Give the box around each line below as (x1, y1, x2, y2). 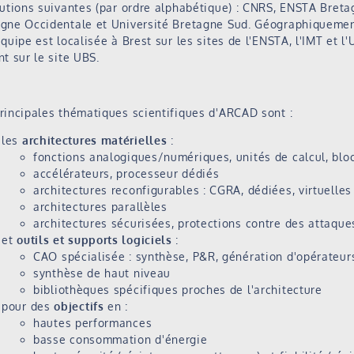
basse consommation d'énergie (33, 333, 208, 347)
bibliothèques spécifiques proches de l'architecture (33, 283, 322, 297)
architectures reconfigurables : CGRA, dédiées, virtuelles (33, 183, 352, 198)
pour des (2, 299, 55, 314)
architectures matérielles (21, 134, 168, 148)
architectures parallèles (33, 200, 168, 214)
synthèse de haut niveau (33, 266, 171, 281)
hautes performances (33, 316, 153, 330)
